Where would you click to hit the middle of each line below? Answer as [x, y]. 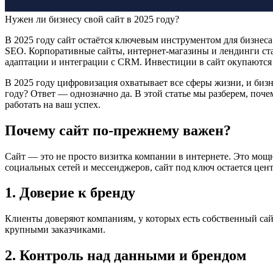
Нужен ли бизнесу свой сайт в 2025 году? [92, 19]
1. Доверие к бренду [70, 193]
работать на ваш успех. [53, 104]
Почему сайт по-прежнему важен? [118, 130]
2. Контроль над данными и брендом [126, 256]
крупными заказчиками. [55, 230]
